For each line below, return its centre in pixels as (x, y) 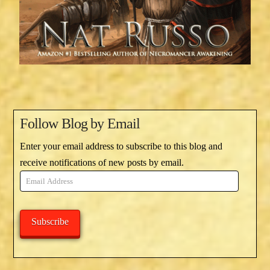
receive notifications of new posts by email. (102, 163)
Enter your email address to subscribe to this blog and (121, 146)
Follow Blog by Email (80, 124)
